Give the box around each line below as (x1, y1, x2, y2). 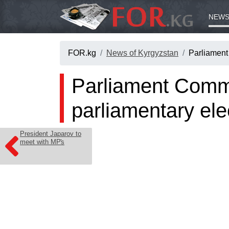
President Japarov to (20, 130, 81, 138)
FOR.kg (68, 49, 96, 58)
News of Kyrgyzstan (106, 49, 178, 58)
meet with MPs (20, 138, 64, 146)
